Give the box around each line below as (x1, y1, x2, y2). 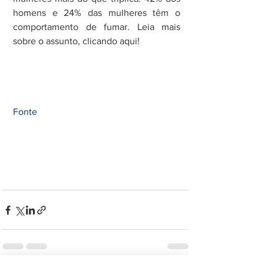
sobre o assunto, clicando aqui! (13, 36, 140, 47)
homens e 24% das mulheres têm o (13, 8, 180, 18)
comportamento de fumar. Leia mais (13, 22, 180, 32)
